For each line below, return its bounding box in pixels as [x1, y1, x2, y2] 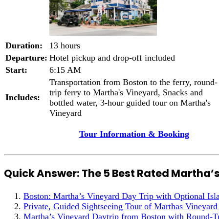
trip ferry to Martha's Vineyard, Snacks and [49, 87, 203, 97]
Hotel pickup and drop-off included [49, 52, 175, 63]
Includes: [5, 92, 40, 102]
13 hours [49, 40, 80, 50]
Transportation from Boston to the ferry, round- [49, 77, 218, 87]
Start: [5, 65, 27, 75]
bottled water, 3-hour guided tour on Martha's [49, 97, 211, 108]
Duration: [5, 40, 43, 50]
